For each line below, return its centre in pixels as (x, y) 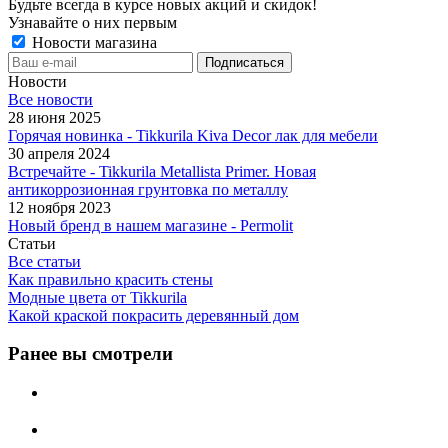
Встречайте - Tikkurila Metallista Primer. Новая (162, 171)
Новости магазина (92, 42)
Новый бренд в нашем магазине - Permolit (150, 225)
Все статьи (44, 261)
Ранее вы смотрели (90, 354)
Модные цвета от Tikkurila (97, 297)
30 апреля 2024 (59, 153)
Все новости (50, 99)
